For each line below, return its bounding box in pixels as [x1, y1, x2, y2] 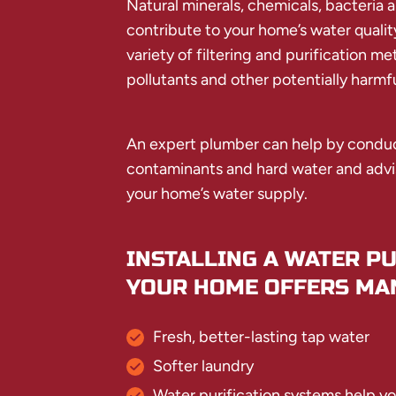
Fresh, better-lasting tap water [152, 327, 369, 347]
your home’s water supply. [126, 184, 308, 204]
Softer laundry [152, 356, 254, 377]
